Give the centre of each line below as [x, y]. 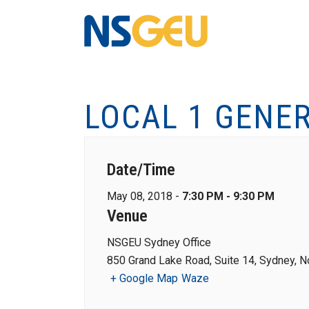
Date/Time [141, 170]
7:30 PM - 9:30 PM [228, 196]
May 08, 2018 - [144, 196]
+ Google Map [144, 278]
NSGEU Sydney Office [159, 242]
